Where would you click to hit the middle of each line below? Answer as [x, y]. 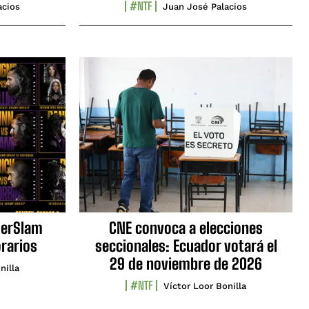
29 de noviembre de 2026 [186, 264]
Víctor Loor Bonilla [205, 286]
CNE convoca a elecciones [186, 228]
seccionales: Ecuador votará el [186, 246]
